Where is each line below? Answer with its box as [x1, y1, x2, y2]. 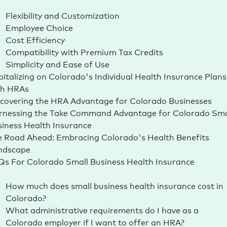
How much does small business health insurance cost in [5, 179, 223, 191]
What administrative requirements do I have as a [5, 204, 199, 215]
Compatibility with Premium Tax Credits [5, 46, 163, 57]
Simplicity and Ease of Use [5, 58, 109, 69]
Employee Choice [5, 21, 73, 33]
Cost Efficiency [5, 33, 65, 45]
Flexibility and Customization [5, 9, 120, 21]
